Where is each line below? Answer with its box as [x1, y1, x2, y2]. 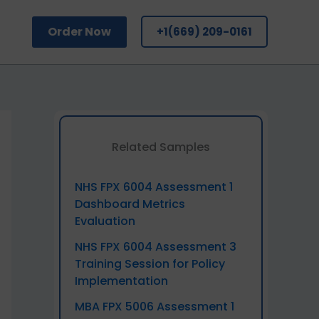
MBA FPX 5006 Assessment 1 [75, 298, 234, 315]
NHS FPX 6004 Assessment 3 [75, 239, 236, 255]
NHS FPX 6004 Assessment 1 [75, 179, 233, 195]
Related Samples [112, 139, 210, 155]
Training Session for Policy [75, 256, 225, 272]
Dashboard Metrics [75, 196, 185, 212]
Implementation [75, 273, 168, 289]
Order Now [48, 23, 111, 40]
